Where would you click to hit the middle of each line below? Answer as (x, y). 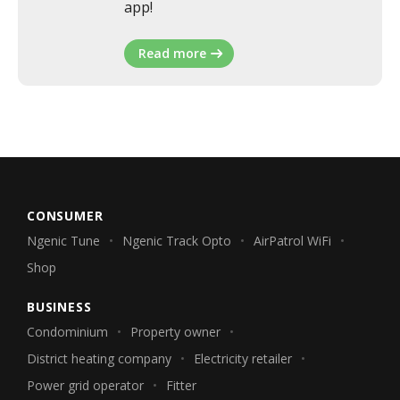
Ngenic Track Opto (177, 241)
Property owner (175, 332)
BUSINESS (59, 307)
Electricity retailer (243, 358)
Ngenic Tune (63, 241)
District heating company (99, 358)
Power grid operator (85, 385)
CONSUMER (65, 216)
